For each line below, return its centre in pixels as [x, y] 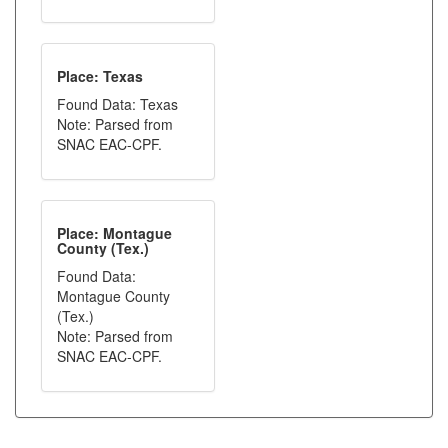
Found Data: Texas [117, 104]
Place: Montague [114, 233]
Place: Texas [100, 76]
